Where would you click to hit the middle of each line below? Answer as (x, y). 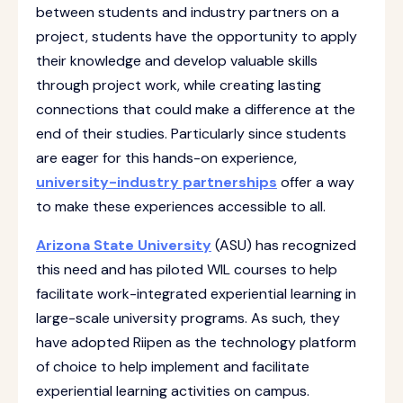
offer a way (316, 182)
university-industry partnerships (157, 182)
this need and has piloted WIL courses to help (187, 269)
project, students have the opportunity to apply (197, 36)
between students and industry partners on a (188, 12)
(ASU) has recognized (284, 245)
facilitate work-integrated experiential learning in (196, 294)
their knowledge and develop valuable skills (177, 61)
